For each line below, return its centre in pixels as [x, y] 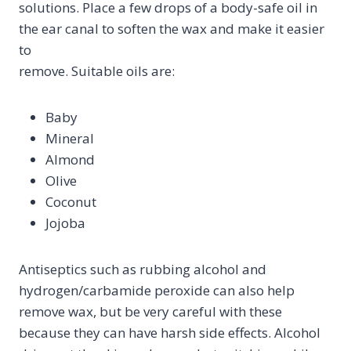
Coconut [71, 202]
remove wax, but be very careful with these [150, 311]
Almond [70, 159]
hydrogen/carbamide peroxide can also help [157, 290]
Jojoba [65, 223]
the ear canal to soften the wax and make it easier [172, 29]
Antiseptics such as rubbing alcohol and [143, 269]
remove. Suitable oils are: [97, 71]
